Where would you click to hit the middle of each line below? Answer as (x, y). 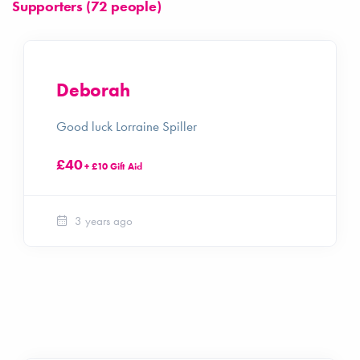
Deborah (93, 90)
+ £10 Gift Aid (112, 166)
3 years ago (102, 221)
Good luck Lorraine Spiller (127, 126)
